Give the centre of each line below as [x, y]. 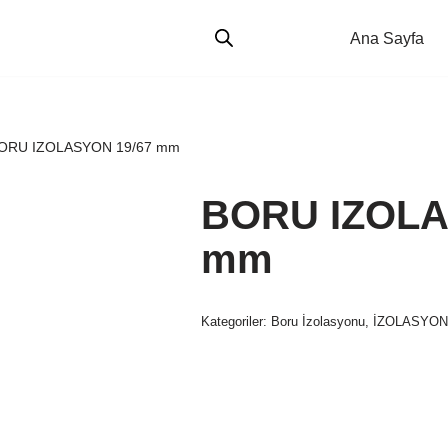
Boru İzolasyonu [318, 321]
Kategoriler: [236, 321]
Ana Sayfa [387, 38]
